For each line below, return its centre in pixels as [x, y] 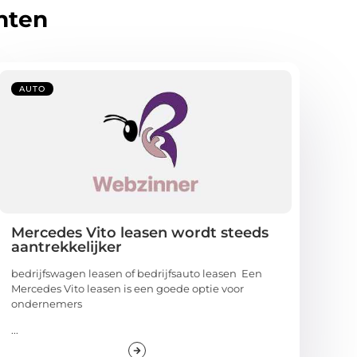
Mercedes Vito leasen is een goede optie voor [128, 288]
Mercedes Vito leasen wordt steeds [140, 232]
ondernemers [47, 303]
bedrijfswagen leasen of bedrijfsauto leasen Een [137, 273]
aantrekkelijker [67, 247]
